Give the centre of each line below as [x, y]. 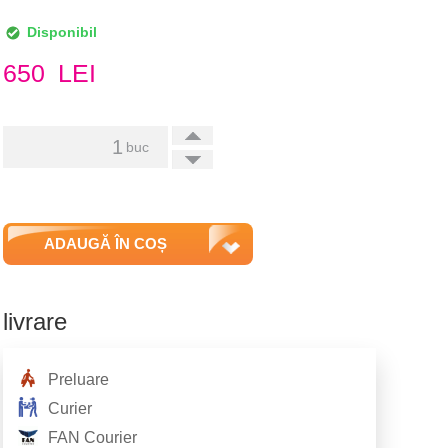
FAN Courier [92, 437]
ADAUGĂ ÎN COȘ [106, 243]
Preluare [78, 379]
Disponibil [61, 32]
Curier [69, 408]
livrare [34, 321]
